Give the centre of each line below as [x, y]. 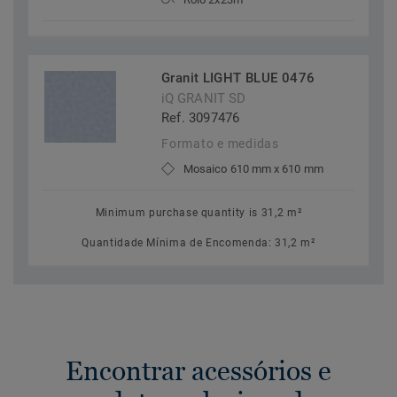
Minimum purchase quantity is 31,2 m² [198, 213]
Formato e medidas [220, 144]
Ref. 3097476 [201, 118]
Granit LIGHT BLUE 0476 [238, 78]
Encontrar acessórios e [198, 371]
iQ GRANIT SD [204, 99]
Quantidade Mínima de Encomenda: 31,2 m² [198, 243]
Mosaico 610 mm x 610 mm [253, 169]
